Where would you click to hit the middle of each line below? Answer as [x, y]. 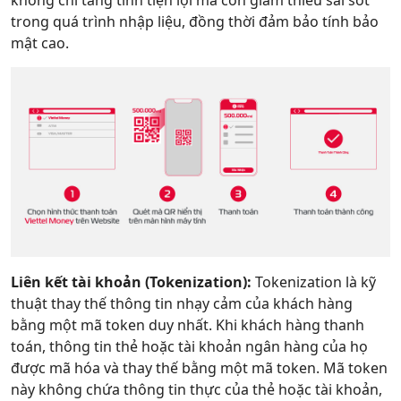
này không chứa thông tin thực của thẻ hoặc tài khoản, [196, 389]
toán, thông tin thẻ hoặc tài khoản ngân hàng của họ [189, 346]
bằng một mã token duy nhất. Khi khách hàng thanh [188, 325]
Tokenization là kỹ [314, 282]
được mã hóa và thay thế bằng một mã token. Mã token [199, 368]
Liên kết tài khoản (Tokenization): [131, 282]
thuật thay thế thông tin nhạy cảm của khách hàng [182, 303]
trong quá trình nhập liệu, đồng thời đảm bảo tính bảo [195, 21]
